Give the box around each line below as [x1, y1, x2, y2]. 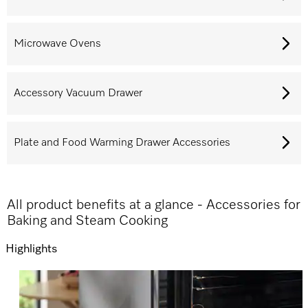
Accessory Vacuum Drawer [14, 87, 142, 99]
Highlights [5, 243, 57, 255]
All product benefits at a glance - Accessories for [7, 198, 300, 212]
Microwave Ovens [14, 38, 101, 49]
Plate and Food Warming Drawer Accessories [14, 137, 230, 148]
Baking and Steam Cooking [7, 214, 168, 228]
